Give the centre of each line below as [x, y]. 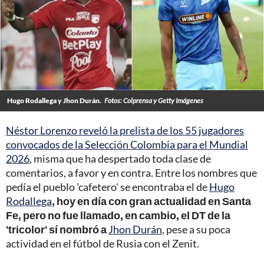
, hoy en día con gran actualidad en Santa [151, 201]
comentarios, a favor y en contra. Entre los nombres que [131, 172]
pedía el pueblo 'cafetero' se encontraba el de [108, 187]
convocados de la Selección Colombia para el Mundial [127, 144]
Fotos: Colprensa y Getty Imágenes [154, 100]
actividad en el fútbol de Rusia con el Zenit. [103, 243]
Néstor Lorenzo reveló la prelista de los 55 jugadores [125, 130]
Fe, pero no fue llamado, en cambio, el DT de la [118, 215]
